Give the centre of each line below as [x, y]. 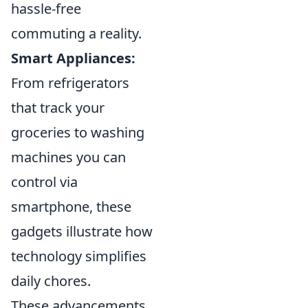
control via [44, 182]
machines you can [68, 157]
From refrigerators [70, 83]
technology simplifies [79, 256]
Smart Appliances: [73, 58]
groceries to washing [78, 133]
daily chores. [51, 281]
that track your [58, 108]
